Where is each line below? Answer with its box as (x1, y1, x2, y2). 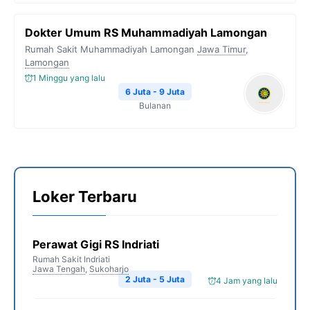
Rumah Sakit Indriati (33, 254, 110, 264)
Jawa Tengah (33, 264, 85, 274)
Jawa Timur (197, 44, 246, 55)
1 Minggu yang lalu (33, 73, 105, 83)
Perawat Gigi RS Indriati (33, 237, 159, 251)
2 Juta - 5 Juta (125, 274, 185, 284)
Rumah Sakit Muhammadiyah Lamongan (25, 44, 194, 55)
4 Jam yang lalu (216, 275, 277, 286)
